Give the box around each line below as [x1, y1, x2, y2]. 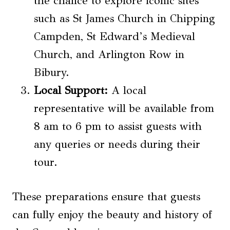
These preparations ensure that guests [12, 190, 200, 204]
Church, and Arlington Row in [34, 48, 184, 62]
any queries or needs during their [34, 138, 200, 151]
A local [108, 84, 146, 98]
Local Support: [34, 84, 108, 98]
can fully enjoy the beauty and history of [12, 208, 212, 222]
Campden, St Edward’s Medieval [34, 30, 195, 44]
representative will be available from [34, 102, 214, 116]
